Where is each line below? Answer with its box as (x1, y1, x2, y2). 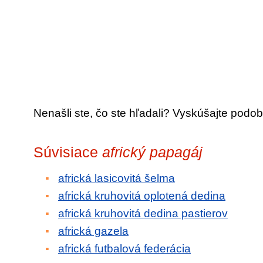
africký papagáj (102, 144, 203, 160)
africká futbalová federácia (58, 242, 191, 255)
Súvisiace (33, 144, 102, 160)
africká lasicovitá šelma (58, 172, 175, 184)
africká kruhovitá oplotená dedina (58, 190, 225, 202)
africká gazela (58, 225, 129, 237)
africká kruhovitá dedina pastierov (58, 207, 228, 220)
